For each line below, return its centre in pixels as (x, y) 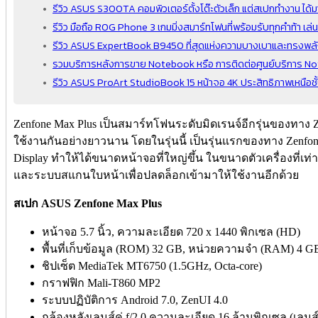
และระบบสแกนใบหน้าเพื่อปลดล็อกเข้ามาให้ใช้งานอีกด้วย (156, 175)
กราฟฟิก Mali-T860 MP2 (101, 283)
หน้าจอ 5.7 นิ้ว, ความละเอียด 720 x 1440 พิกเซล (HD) (171, 231)
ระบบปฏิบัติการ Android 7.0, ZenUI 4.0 (135, 300)
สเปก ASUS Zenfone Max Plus (88, 203)
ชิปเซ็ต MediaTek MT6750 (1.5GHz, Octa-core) (152, 265)
